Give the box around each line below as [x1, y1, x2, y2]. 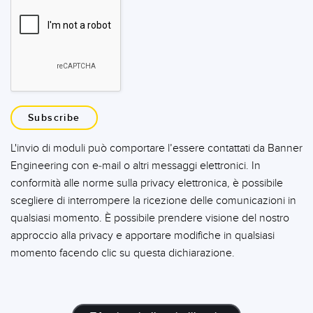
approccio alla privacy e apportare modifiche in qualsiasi [10, 228, 275, 242]
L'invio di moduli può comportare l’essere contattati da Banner [10, 141, 303, 155]
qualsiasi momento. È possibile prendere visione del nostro [10, 211, 289, 225]
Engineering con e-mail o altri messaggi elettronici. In [10, 159, 261, 173]
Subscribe [28, 112, 80, 124]
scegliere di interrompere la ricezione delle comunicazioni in [10, 194, 296, 208]
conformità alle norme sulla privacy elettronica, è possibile [10, 176, 283, 190]
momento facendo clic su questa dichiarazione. [10, 246, 235, 260]
